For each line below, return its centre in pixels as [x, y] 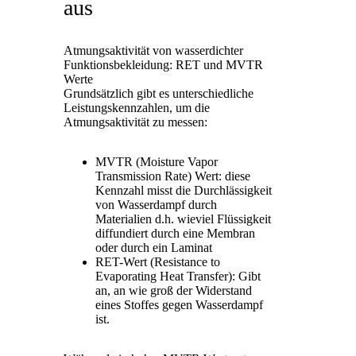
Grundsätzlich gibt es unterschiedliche [159, 93]
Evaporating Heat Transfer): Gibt [178, 276]
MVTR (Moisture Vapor [157, 161]
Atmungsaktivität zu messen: [135, 122]
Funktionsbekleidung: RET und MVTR [163, 64]
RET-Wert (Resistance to [158, 261]
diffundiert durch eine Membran [175, 233]
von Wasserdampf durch [156, 204]
